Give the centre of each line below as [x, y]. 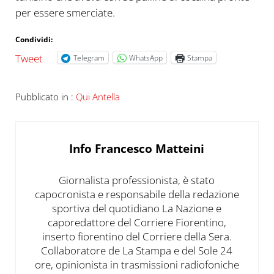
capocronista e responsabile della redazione [137, 194]
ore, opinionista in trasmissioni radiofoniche [137, 264]
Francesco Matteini [150, 148]
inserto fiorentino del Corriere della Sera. [137, 236]
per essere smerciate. [65, 13]
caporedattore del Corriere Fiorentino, [137, 222]
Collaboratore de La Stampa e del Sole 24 [137, 250]
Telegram [89, 57]
